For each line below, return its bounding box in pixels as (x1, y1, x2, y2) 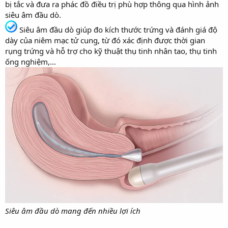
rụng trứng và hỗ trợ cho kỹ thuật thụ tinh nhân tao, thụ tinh (5, 45, 217, 56)
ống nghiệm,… (5, 56, 56, 67)
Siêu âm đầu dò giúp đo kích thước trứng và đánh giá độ (17, 24, 217, 35)
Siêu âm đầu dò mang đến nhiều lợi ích (5, 206, 140, 216)
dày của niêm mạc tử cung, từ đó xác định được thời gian (5, 35, 205, 45)
